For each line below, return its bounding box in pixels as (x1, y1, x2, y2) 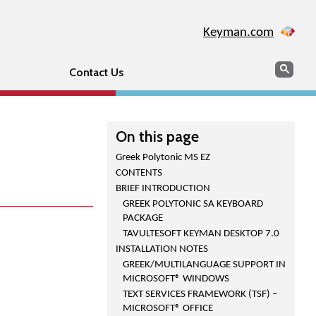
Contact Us (68, 66, 123, 79)
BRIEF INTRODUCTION (116, 183, 210, 194)
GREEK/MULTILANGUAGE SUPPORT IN (123, 260, 286, 270)
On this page (116, 127, 199, 145)
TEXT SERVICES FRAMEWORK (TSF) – (123, 289, 277, 300)
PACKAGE (123, 213, 163, 224)
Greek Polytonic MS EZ (116, 152, 210, 163)
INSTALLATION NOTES (116, 244, 208, 255)
